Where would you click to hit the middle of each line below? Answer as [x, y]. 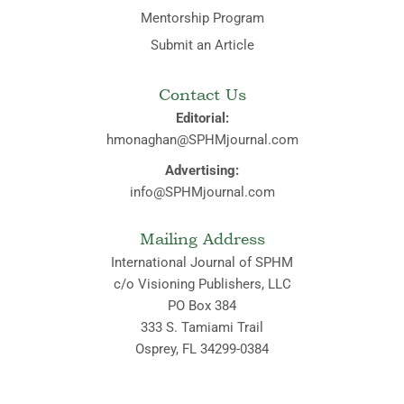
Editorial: [202, 118]
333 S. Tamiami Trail [202, 327]
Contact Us [202, 94]
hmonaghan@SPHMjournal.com [202, 139]
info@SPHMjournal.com [202, 192]
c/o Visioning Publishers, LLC [202, 284]
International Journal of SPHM [202, 262]
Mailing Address [202, 238]
